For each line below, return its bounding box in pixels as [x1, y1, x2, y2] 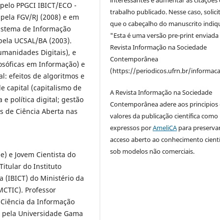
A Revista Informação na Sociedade [110, 88, 213, 97]
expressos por [110, 123, 153, 133]
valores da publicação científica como [110, 111, 219, 121]
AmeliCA [153, 123, 177, 133]
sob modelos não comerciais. [110, 147, 196, 156]
